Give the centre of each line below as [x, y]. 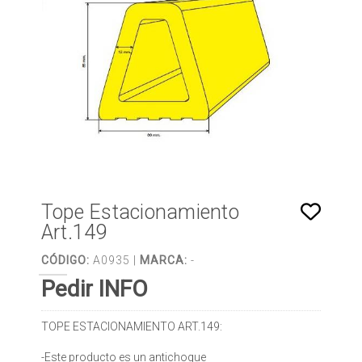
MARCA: [163, 261]
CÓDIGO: [65, 261]
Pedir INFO [94, 289]
